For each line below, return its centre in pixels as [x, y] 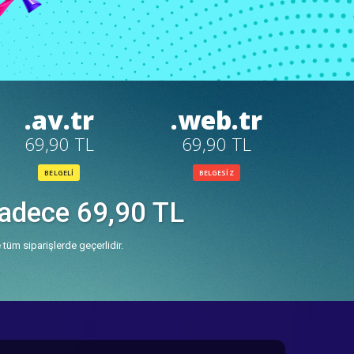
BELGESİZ [216, 172]
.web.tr [216, 119]
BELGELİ [59, 172]
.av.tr [59, 119]
